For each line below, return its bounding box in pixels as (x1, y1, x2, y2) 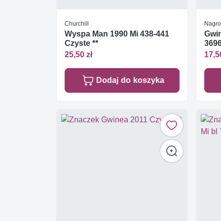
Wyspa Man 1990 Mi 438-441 (65, 29, 169, 39)
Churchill (65, 20, 89, 28)
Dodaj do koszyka (96, 75, 164, 85)
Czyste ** (65, 38, 98, 48)
